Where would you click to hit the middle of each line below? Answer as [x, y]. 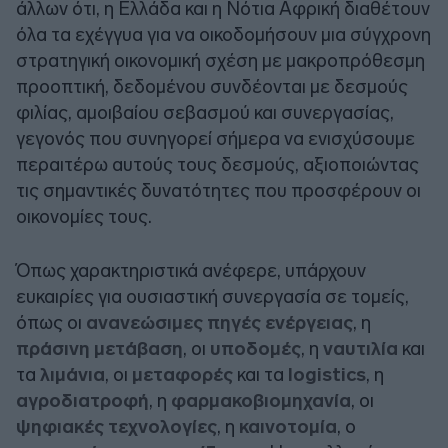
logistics [327, 375]
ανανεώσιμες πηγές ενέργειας [219, 323]
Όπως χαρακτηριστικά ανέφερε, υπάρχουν [191, 271]
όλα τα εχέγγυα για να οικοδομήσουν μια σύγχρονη [223, 35]
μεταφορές [184, 375]
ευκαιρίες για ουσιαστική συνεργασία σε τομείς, [212, 297]
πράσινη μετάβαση [99, 349]
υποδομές [255, 349]
